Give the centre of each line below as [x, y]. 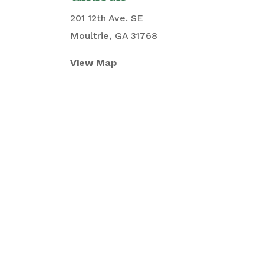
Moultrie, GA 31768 [114, 36]
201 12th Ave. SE [107, 18]
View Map [94, 63]
